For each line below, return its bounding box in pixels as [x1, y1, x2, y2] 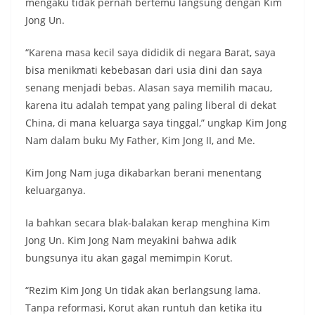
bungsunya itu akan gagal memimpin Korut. [25, 251, 233, 265]
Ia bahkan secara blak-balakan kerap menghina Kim [25, 216, 270, 230]
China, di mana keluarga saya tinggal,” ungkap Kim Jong [25, 116, 287, 130]
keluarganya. [25, 184, 86, 198]
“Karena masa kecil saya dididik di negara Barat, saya [25, 46, 276, 60]
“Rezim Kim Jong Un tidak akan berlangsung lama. [25, 283, 261, 297]
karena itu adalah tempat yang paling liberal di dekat [25, 98, 276, 112]
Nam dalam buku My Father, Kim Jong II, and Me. [25, 134, 255, 148]
